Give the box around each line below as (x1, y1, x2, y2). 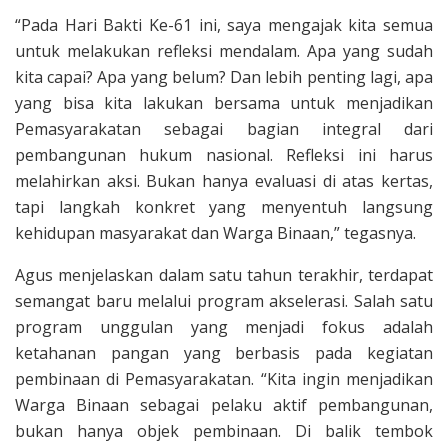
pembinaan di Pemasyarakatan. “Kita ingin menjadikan (15, 368, 433, 390)
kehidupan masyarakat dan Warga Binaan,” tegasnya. (15, 222, 416, 244)
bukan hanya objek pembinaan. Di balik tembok (15, 420, 433, 442)
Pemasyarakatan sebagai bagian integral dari (15, 118, 433, 140)
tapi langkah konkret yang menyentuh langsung (15, 196, 433, 218)
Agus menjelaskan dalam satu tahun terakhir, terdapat (15, 264, 433, 286)
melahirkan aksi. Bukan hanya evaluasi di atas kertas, (15, 170, 433, 192)
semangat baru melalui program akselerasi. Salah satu (15, 290, 433, 312)
